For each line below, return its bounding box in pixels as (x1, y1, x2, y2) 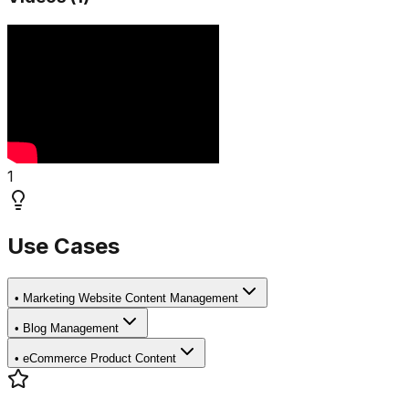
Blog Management (23, 320, 119, 335)
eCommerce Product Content (23, 351, 176, 365)
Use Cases (7, 232, 120, 259)
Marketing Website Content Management (23, 290, 238, 305)
